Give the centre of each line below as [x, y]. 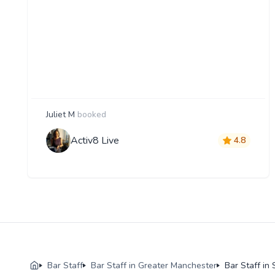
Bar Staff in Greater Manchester [154, 265]
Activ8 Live [95, 140]
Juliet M [60, 114]
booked [92, 114]
